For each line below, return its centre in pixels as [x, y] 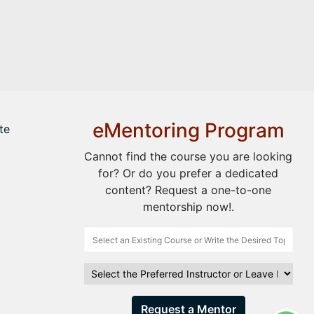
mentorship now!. [188, 207]
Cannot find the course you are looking [189, 156]
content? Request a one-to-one [189, 190]
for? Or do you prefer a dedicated [189, 173]
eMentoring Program [188, 130]
